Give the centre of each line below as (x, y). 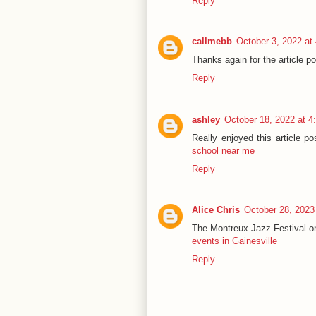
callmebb (212, 42)
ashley (206, 119)
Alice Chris (216, 209)
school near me (223, 150)
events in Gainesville (235, 241)
